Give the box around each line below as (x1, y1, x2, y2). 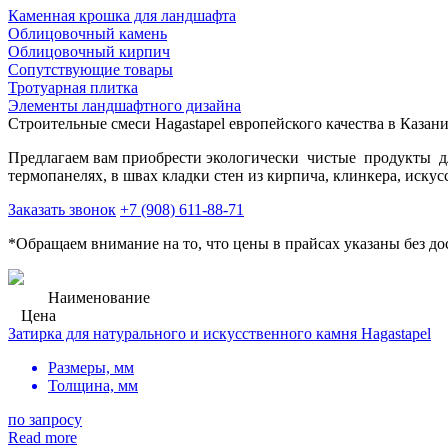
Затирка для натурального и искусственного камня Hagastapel (8, 324, 431, 342)
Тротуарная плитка (8, 78, 138, 96)
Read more (8, 428, 77, 446)
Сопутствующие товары (8, 60, 173, 78)
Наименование (47, 288, 150, 306)
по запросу (8, 410, 82, 428)
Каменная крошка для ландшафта (8, 6, 236, 24)
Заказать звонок (8, 200, 116, 218)
